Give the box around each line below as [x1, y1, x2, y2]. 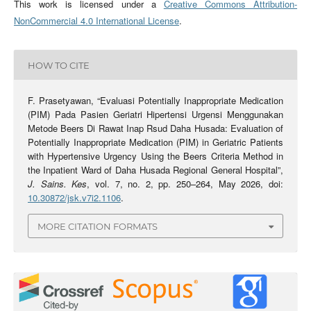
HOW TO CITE [27, 59, 90, 71]
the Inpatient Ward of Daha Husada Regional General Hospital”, [27, 163, 284, 177]
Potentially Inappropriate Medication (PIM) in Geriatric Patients [27, 135, 284, 149]
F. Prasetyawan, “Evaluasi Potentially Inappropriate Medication [27, 94, 284, 108]
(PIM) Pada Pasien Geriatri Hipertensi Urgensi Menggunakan [27, 108, 284, 121]
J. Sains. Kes [27, 177, 87, 191]
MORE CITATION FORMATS [37, 220, 158, 232]
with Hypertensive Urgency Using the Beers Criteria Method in [27, 149, 284, 163]
